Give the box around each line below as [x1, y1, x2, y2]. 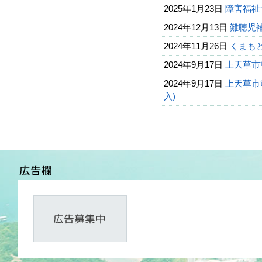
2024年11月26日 [164, 41, 227, 51]
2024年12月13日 [164, 22, 227, 32]
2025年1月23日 [164, 4, 223, 13]
